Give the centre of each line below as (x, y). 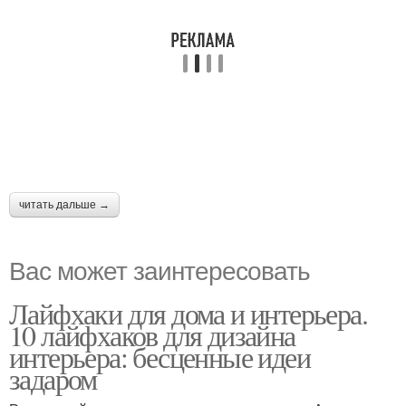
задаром (53, 379)
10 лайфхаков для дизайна (152, 335)
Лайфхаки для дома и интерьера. (188, 314)
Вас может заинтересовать (159, 270)
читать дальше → (64, 205)
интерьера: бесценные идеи (159, 357)
